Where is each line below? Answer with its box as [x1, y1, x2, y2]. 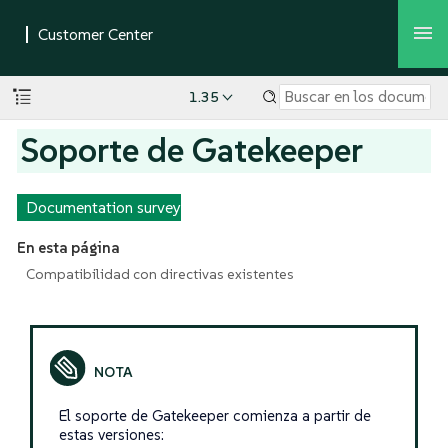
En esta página [16, 238, 120, 258]
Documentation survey [25, 197, 181, 217]
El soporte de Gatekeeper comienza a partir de [58, 406, 371, 426]
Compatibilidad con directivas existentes [25, 264, 294, 283]
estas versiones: [58, 425, 164, 445]
